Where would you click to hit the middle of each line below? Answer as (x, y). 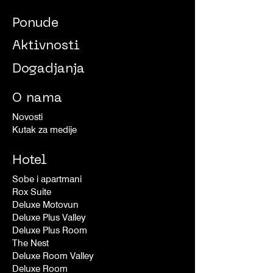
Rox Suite (32, 192)
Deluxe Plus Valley (49, 218)
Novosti (27, 117)
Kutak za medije (44, 130)
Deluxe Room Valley (53, 256)
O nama (37, 99)
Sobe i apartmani (47, 179)
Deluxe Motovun (48, 205)
